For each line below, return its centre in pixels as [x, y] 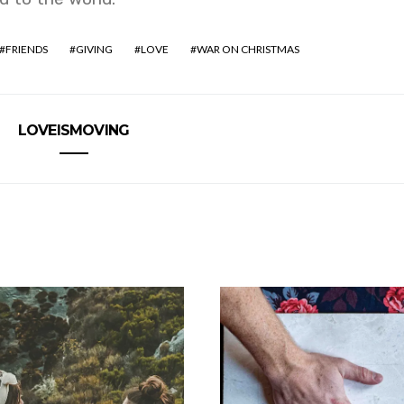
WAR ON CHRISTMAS [248, 49]
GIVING [94, 49]
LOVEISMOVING [73, 130]
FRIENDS [26, 49]
